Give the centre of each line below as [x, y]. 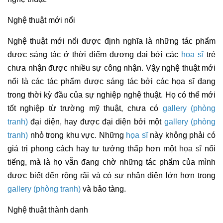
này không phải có [182, 135]
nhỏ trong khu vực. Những [77, 135]
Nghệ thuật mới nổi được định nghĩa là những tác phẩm [111, 41]
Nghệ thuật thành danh [49, 210]
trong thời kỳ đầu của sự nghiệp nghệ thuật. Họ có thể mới [111, 95]
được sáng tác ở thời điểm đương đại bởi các [94, 54]
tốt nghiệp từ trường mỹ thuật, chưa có [85, 108]
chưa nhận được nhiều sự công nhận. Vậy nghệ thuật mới [111, 68]
